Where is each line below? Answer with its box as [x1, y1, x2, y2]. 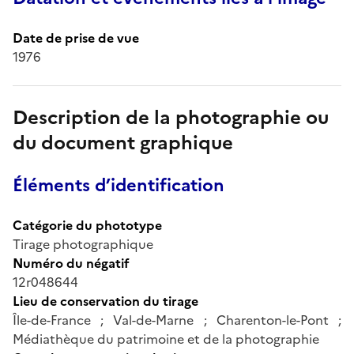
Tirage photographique [13, 234, 153, 254]
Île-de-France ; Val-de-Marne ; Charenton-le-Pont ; [13, 310, 341, 330]
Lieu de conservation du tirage [13, 291, 198, 311]
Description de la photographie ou [13, 103, 329, 132]
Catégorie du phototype [13, 215, 162, 235]
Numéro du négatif [13, 253, 130, 273]
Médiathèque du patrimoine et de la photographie [13, 329, 319, 348]
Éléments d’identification [13, 171, 224, 198]
